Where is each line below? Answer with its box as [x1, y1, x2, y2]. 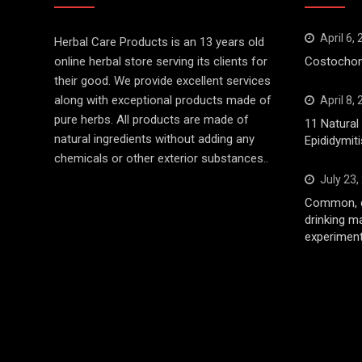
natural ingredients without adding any [54, 131, 255, 146]
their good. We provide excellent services [54, 73, 271, 88]
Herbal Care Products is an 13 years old [54, 34, 264, 49]
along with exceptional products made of [54, 92, 271, 107]
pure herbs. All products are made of [54, 112, 249, 127]
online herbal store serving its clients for [54, 53, 267, 69]
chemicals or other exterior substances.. [54, 150, 268, 166]
